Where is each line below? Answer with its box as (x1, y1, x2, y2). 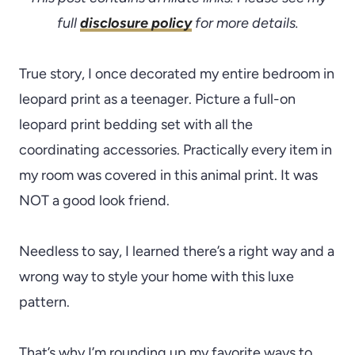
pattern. (19, 292, 70, 311)
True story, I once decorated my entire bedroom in (19, 64, 334, 82)
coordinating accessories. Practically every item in (19, 140, 332, 158)
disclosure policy (79, 13, 192, 32)
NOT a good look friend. (19, 191, 170, 209)
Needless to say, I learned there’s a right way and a (19, 242, 334, 260)
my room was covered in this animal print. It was (19, 166, 318, 184)
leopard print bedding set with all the (19, 115, 253, 133)
